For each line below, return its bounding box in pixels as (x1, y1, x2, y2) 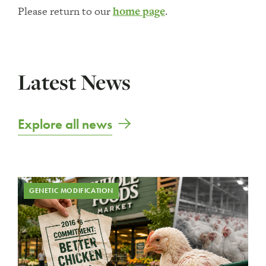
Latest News (18, 68, 131, 96)
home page (113, 4, 165, 18)
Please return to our (18, 4, 113, 18)
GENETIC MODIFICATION (29, 186, 113, 195)
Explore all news (18, 115, 112, 133)
